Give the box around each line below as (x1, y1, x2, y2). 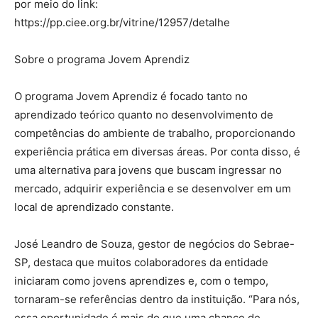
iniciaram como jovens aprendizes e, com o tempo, (14, 273, 268, 287)
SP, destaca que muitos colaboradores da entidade (14, 255, 268, 269)
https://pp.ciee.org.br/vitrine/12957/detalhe (14, 15, 230, 29)
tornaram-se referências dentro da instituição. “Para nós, (14, 292, 300, 306)
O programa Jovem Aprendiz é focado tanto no (14, 89, 248, 103)
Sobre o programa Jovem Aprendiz (14, 52, 190, 66)
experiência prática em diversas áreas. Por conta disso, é (14, 144, 300, 158)
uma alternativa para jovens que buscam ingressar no (14, 163, 282, 177)
